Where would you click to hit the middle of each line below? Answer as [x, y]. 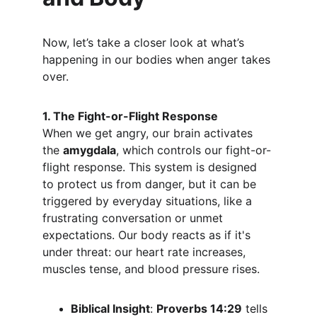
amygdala [90, 150]
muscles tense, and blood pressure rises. [151, 269]
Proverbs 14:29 [199, 309]
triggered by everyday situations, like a [149, 201]
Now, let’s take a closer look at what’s [145, 42]
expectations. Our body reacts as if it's [148, 235]
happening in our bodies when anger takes [158, 59]
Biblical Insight [110, 309]
